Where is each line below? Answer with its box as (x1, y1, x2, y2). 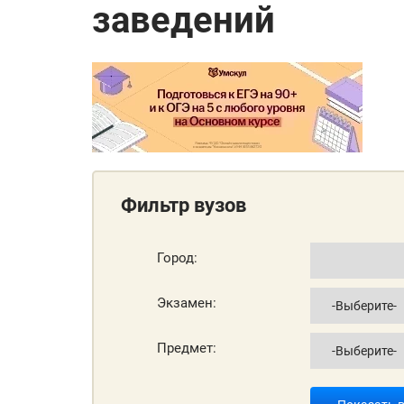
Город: (157, 250, 197, 267)
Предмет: (157, 340, 216, 357)
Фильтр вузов (121, 193, 246, 216)
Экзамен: (157, 295, 216, 312)
